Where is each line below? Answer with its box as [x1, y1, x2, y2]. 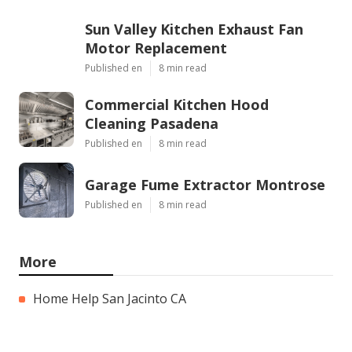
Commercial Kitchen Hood [85, 94, 269, 114]
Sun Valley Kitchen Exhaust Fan [85, 19, 303, 38]
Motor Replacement [85, 38, 227, 57]
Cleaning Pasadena [85, 113, 218, 133]
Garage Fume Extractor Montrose [85, 174, 325, 194]
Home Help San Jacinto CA [33, 289, 186, 307]
